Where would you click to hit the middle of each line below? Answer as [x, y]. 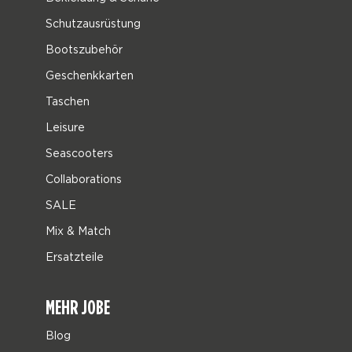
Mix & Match [79, 231]
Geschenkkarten [90, 75]
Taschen [68, 101]
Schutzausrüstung [93, 23]
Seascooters [80, 153]
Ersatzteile [75, 257]
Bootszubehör [84, 49]
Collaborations [84, 179]
